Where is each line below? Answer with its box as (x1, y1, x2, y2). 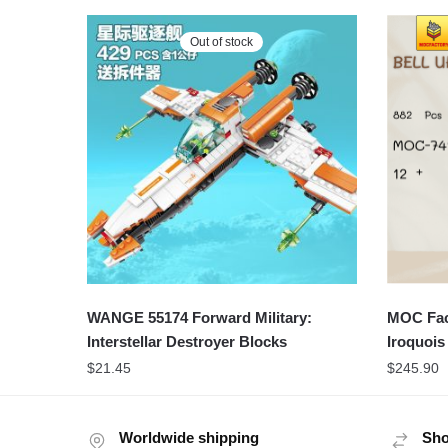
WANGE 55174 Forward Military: (87, 309, 313, 327)
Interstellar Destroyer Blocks (87, 333, 288, 351)
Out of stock (190, 34, 254, 49)
